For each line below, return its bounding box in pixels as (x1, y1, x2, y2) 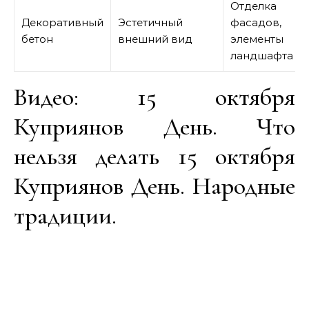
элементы (230, 32, 283, 46)
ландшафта (230, 49, 293, 62)
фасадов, (230, 16, 281, 29)
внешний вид (118, 32, 192, 46)
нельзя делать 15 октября (14, 141, 295, 171)
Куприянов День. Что (14, 112, 295, 141)
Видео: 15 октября (14, 82, 295, 112)
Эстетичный (118, 16, 183, 29)
